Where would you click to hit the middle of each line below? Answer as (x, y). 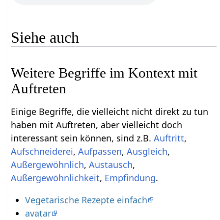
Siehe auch (45, 37)
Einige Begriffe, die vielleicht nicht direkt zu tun (110, 111)
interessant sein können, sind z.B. (82, 138)
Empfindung (130, 178)
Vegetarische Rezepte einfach (86, 200)
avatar (38, 213)
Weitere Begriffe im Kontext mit (104, 72)
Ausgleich (147, 151)
